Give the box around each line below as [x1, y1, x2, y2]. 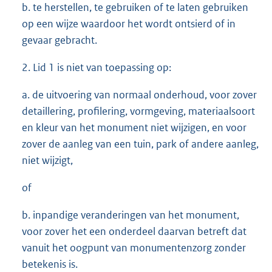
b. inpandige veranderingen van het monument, [22, 208, 239, 222]
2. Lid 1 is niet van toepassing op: [22, 61, 171, 75]
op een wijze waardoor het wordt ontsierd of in [22, 17, 236, 31]
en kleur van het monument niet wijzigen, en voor [22, 121, 246, 135]
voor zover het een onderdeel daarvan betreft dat [22, 225, 246, 239]
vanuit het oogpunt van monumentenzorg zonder [22, 241, 246, 255]
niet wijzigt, [22, 154, 73, 168]
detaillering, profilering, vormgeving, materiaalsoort [22, 104, 255, 118]
